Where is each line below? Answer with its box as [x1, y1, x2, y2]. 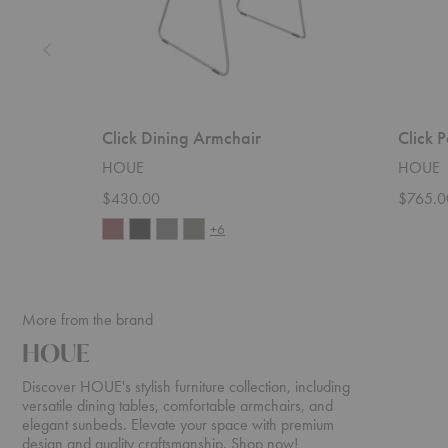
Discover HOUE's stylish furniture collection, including [22, 376, 350, 398]
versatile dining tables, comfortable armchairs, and [22, 395, 333, 417]
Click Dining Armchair [102, 126, 261, 150]
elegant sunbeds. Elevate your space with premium [22, 414, 334, 436]
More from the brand [22, 309, 153, 331]
